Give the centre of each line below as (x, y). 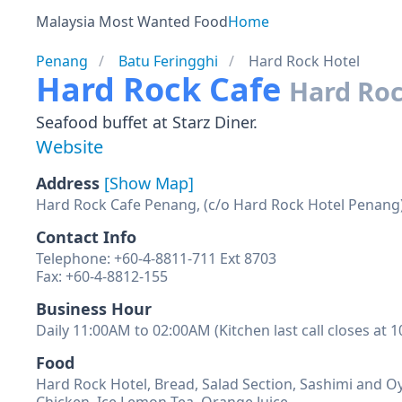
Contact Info (86, 237)
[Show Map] (149, 183)
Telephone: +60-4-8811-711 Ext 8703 (156, 258)
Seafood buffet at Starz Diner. (147, 122)
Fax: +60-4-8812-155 (102, 276)
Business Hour (94, 309)
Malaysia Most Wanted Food (132, 22)
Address (70, 183)
